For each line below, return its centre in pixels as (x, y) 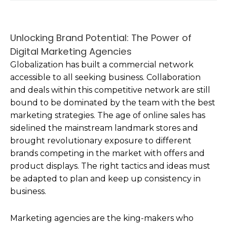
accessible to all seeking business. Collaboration (105, 77)
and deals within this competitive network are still (110, 90)
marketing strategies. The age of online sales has (108, 115)
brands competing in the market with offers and (107, 153)
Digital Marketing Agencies (71, 51)
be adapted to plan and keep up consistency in (105, 178)
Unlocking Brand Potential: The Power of (101, 37)
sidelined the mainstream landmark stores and (104, 128)
